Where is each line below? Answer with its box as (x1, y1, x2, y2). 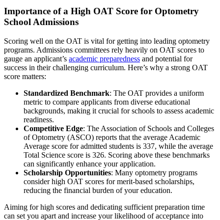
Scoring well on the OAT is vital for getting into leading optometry (4, 36, 210, 45)
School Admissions (4, 17, 79, 27)
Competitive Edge (24, 124, 83, 133)
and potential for (140, 54, 192, 63)
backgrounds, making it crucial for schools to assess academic (24, 106, 214, 115)
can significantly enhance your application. (24, 159, 156, 168)
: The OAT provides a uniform (110, 88, 204, 97)
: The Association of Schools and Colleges (83, 124, 214, 133)
